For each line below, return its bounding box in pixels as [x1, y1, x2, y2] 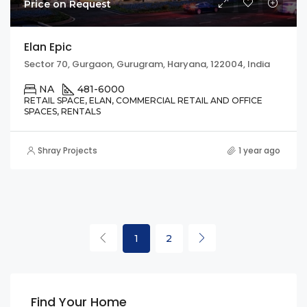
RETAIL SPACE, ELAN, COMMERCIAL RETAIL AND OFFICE [24, 95, 262, 106]
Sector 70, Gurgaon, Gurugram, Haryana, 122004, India [24, 58, 270, 71]
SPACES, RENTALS [24, 106, 101, 117]
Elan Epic [24, 39, 72, 56]
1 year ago [238, 145, 280, 157]
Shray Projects [38, 145, 97, 157]
